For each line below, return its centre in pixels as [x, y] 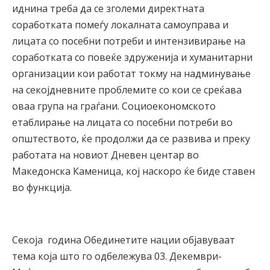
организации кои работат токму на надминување [131, 74]
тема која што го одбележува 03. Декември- [117, 256]
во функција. [42, 188]
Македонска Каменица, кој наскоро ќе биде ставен [133, 171]
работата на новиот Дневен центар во [105, 155]
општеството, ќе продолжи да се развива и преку [131, 139]
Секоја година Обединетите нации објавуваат [124, 240]
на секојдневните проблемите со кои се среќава [127, 90]
